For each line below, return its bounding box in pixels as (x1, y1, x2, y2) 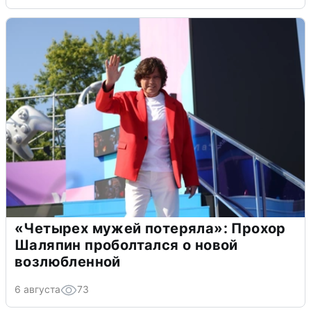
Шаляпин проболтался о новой (15, 236, 238, 253)
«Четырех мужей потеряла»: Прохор (15, 219, 286, 237)
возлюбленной (15, 253, 121, 270)
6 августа (15, 283, 60, 295)
